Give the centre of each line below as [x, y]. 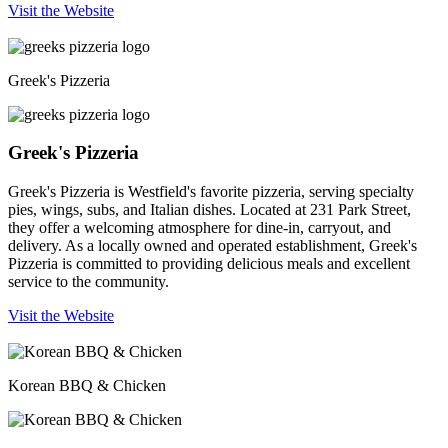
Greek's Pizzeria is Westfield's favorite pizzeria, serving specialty [211, 192]
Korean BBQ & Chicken [87, 386]
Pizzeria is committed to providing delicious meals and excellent [209, 264]
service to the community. [88, 282]
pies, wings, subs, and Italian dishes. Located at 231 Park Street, [209, 210]
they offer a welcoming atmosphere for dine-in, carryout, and [199, 228]
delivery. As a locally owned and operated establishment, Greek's [212, 246]
